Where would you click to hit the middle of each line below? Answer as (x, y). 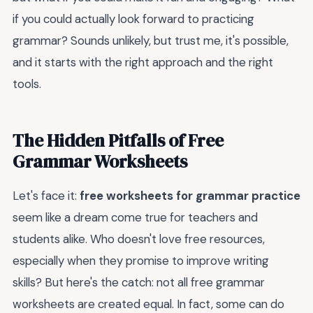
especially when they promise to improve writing (141, 260)
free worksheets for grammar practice (190, 195)
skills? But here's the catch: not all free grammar (139, 282)
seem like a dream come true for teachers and (135, 217)
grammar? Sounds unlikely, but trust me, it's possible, (151, 40)
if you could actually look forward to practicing (133, 19)
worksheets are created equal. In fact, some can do (148, 304)
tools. (27, 83)
